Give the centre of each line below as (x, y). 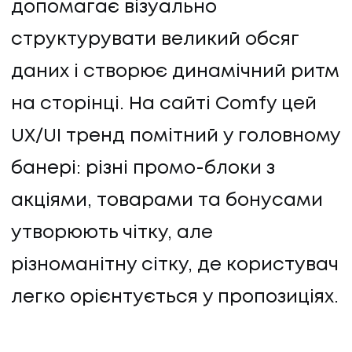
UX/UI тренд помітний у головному (176, 136)
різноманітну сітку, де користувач (175, 265)
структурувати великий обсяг (155, 39)
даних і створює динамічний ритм (175, 71)
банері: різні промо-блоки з (143, 168)
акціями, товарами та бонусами (167, 200)
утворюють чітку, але (112, 233)
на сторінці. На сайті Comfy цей (164, 104)
